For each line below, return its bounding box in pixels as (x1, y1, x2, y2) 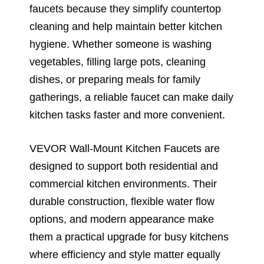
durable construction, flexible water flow (29, 195, 214, 207)
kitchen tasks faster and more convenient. (29, 108, 225, 121)
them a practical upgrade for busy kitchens (29, 230, 229, 243)
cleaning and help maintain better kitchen (29, 20, 222, 32)
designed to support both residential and (29, 160, 218, 172)
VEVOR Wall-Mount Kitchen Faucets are (29, 142, 220, 154)
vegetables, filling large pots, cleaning (29, 55, 206, 68)
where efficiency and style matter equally (29, 248, 220, 260)
